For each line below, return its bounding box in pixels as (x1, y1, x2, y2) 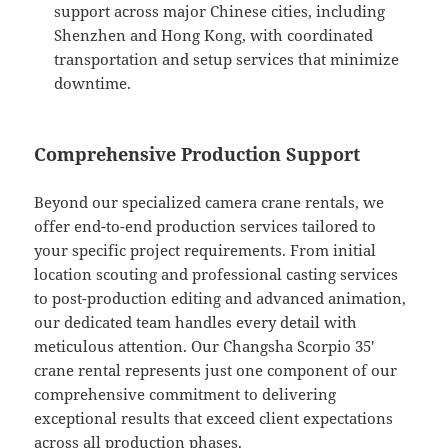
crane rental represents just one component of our (34, 360, 398, 381)
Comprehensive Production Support (34, 142, 361, 167)
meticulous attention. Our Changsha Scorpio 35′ (34, 336, 375, 357)
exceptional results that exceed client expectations (34, 408, 394, 429)
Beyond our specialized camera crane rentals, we (34, 192, 385, 213)
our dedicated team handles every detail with (34, 312, 358, 333)
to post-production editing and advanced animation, (34, 288, 407, 309)
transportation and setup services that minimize (54, 49, 400, 70)
